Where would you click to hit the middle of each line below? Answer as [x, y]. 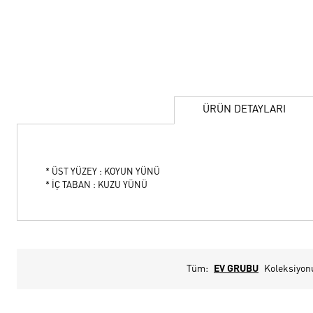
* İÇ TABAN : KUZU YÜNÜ [96, 185]
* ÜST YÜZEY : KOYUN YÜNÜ [103, 172]
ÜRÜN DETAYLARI [244, 110]
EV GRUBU [236, 269]
